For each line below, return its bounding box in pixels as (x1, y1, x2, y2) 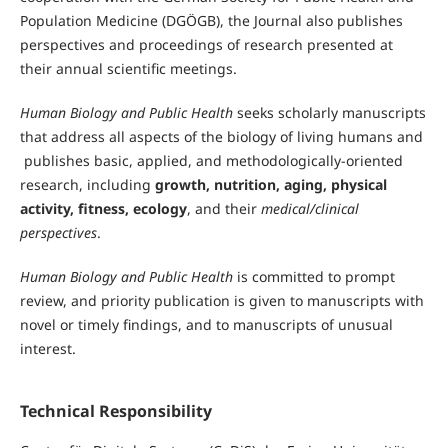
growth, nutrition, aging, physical (154, 175, 387, 194)
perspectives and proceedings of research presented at (19, 34, 393, 54)
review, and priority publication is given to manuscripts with (19, 291, 424, 311)
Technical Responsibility (19, 400, 212, 422)
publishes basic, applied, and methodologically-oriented (19, 151, 403, 170)
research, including (19, 175, 155, 194)
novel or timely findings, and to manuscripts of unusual (19, 315, 393, 335)
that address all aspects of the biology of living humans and (19, 127, 423, 146)
